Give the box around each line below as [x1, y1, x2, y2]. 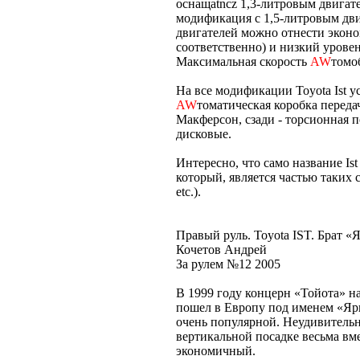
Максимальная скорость [176, 54, 310, 68]
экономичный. [176, 343, 256, 358]
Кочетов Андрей [176, 242, 267, 256]
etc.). [176, 184, 201, 198]
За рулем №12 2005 [176, 256, 280, 271]
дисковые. [176, 126, 231, 141]
